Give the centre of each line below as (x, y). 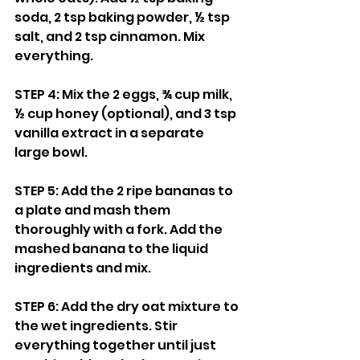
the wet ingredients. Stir (97, 326)
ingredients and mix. (83, 268)
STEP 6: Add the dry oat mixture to (128, 307)
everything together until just (117, 345)
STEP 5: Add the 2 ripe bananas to (125, 191)
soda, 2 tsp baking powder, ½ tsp (123, 17)
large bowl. (51, 152)
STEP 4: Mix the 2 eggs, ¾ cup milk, (125, 94)
